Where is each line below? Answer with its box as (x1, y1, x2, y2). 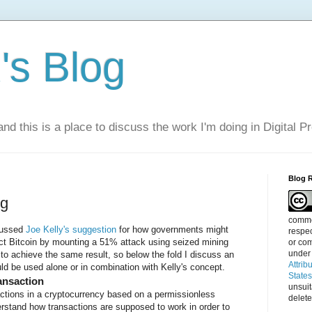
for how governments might (116, 224, 228, 235)
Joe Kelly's (26, 224, 70, 235)
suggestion (72, 224, 116, 235)
